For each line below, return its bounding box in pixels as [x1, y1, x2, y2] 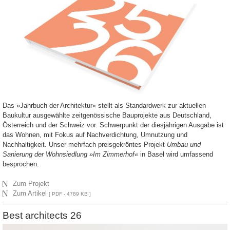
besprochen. [3, 160, 39, 168]
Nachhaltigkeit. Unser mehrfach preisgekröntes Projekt [3, 141, 167, 149]
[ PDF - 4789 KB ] [49, 191, 91, 197]
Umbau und [167, 141, 201, 149]
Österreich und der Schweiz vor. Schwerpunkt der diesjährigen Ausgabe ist [3, 121, 224, 129]
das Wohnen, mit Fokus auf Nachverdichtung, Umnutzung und [3, 131, 187, 139]
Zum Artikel [13, 189, 49, 198]
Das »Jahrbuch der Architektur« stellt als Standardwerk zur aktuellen [3, 102, 206, 110]
